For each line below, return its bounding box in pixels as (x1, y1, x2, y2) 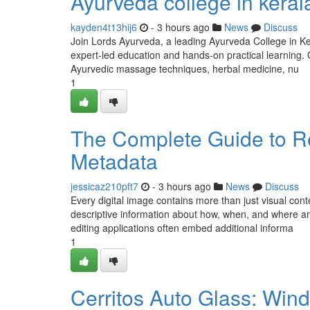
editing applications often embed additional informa (71, 221, 293, 235)
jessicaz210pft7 (71, 179, 138, 193)
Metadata (71, 146, 158, 176)
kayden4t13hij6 (71, 20, 137, 34)
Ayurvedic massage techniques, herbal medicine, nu (71, 62, 299, 75)
